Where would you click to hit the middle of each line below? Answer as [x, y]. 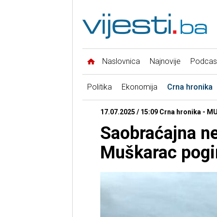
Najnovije [165, 62]
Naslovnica [121, 62]
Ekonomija [139, 87]
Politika [99, 87]
